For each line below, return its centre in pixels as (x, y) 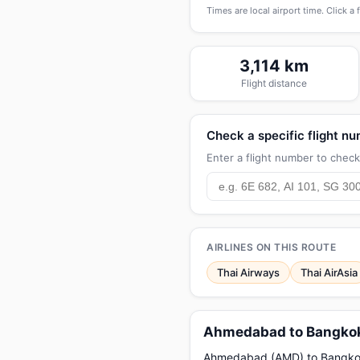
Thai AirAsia (329, 272)
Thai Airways (248, 272)
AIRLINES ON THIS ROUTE (271, 247)
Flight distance (274, 83)
